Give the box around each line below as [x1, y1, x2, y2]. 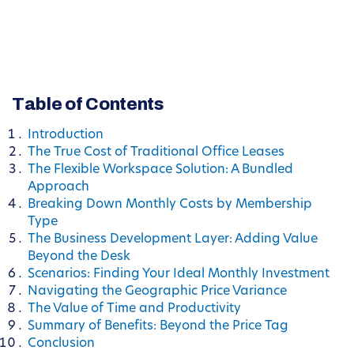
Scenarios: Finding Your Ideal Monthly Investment [28, 268, 330, 281]
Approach [28, 181, 89, 194]
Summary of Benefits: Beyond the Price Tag [28, 320, 288, 333]
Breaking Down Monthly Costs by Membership [28, 198, 312, 212]
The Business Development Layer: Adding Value [28, 233, 318, 247]
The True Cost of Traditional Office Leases [28, 146, 284, 160]
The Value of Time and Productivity [28, 303, 241, 316]
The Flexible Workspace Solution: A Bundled [28, 164, 293, 177]
